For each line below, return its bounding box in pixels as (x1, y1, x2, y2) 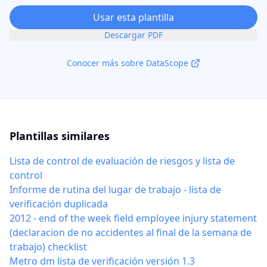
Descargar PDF (104, 29, 163, 41)
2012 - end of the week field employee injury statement (10, 212, 257, 225)
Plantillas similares (10, 129, 110, 143)
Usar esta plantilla (93, 11, 174, 24)
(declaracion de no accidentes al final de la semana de (10, 226, 252, 239)
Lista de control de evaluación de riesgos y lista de (10, 154, 235, 167)
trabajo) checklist (10, 240, 87, 253)
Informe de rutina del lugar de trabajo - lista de (10, 183, 221, 196)
